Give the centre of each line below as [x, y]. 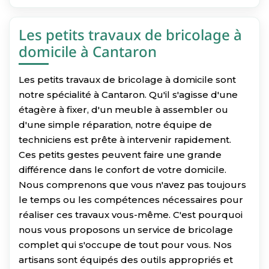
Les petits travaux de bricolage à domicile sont [127, 79]
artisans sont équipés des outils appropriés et [126, 259]
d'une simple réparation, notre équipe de [115, 124]
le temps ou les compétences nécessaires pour [131, 199]
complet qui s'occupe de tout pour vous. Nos [125, 244]
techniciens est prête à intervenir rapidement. [125, 139]
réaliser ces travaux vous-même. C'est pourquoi [131, 214]
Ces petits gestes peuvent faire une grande [120, 154]
